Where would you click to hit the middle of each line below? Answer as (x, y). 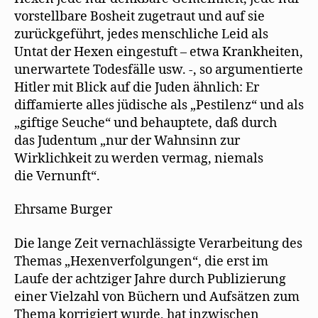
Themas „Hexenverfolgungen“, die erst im (141, 261)
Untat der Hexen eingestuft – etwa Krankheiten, (159, 52)
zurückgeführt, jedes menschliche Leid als (141, 34)
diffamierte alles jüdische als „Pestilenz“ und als (159, 105)
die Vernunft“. (57, 176)
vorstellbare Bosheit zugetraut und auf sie (139, 16)
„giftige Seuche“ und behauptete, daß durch (146, 123)
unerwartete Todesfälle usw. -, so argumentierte (159, 70)
